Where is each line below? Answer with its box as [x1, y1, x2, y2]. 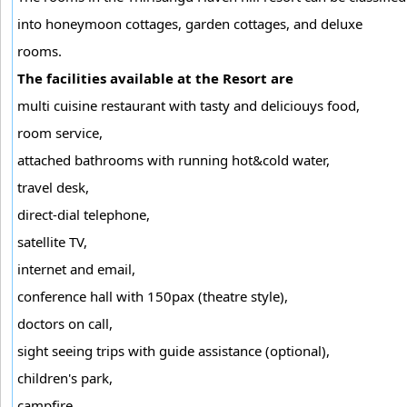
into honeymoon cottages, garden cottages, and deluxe [17, 14, 362, 33]
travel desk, [17, 177, 89, 196]
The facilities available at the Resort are [17, 68, 293, 87]
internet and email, [17, 259, 135, 278]
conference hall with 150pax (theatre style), [17, 286, 288, 305]
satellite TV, [17, 232, 87, 251]
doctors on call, [17, 313, 113, 333]
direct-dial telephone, [17, 204, 150, 223]
